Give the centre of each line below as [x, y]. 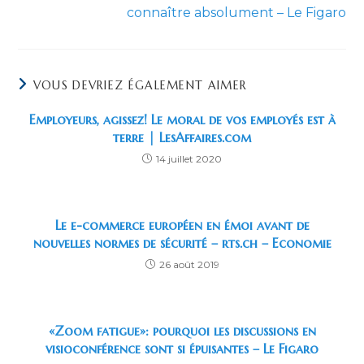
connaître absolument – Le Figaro [236, 12]
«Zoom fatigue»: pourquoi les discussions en [182, 330]
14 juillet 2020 [189, 158]
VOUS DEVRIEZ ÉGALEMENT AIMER [140, 85]
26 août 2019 [189, 264]
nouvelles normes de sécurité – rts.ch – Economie [182, 243]
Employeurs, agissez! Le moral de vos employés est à [182, 119]
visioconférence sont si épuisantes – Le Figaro [182, 348]
